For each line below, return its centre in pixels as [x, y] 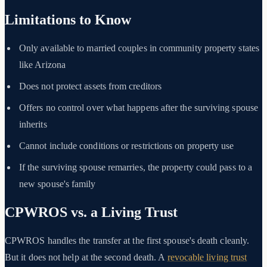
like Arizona [42, 65]
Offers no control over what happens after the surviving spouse [139, 108]
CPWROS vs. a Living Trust [91, 212]
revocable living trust [207, 257]
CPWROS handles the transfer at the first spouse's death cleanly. [127, 240]
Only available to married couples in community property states [139, 48]
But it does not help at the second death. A [86, 257]
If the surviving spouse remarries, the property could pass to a [136, 167]
